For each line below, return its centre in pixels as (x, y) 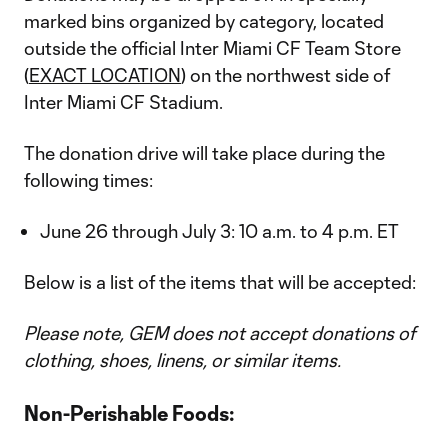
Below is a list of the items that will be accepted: (220, 282)
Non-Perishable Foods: (129, 413)
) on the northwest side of (285, 75)
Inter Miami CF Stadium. (123, 102)
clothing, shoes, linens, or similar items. (182, 360)
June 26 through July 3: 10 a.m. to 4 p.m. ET (219, 231)
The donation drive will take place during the (204, 153)
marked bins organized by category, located (204, 21)
